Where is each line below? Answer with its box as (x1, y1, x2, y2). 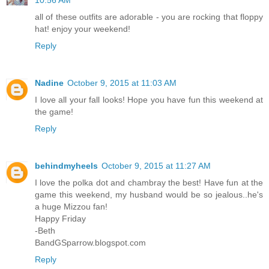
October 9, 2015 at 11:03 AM (67, 77, 177, 88)
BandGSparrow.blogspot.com (35, 237, 146, 247)
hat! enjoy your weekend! (35, 23, 130, 34)
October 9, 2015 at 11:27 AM (101, 160, 211, 171)
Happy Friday (35, 213, 86, 223)
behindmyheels (35, 160, 98, 171)
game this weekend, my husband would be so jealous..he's (35, 189, 263, 199)
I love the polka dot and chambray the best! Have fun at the (35, 177, 263, 187)
